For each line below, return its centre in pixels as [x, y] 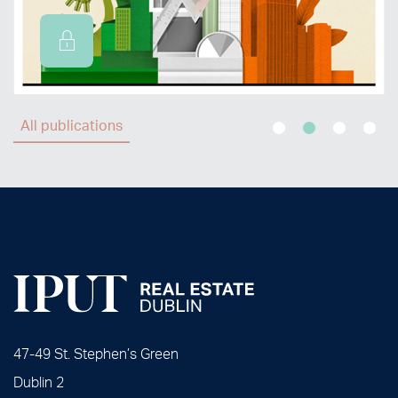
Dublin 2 [39, 382]
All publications [72, 124]
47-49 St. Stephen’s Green [96, 354]
